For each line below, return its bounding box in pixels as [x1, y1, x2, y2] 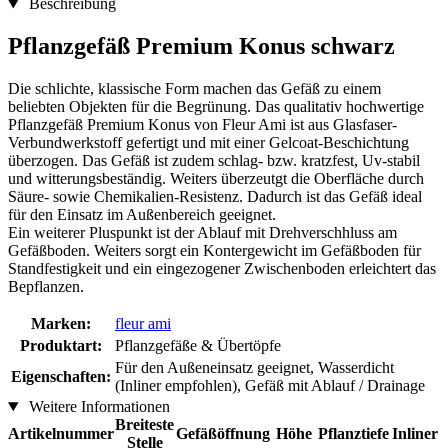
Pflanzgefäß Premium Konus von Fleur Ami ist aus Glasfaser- [8, 116, 397, 134]
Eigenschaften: [11, 368, 111, 386]
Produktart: [20, 337, 102, 355]
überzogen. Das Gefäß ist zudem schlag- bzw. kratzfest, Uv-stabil [8, 152, 420, 170]
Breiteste [115, 416, 174, 434]
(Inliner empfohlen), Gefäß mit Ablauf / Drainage [115, 377, 425, 395]
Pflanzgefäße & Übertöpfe [115, 337, 281, 355]
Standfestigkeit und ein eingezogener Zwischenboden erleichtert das [8, 260, 436, 278]
